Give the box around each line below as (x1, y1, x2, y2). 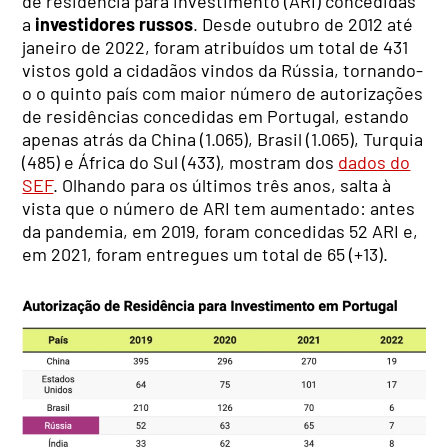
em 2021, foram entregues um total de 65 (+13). (22, 243, 389, 266)
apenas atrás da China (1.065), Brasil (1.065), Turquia (22, 128, 424, 151)
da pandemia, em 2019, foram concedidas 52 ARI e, (22, 220, 419, 243)
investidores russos (31, 13, 194, 36)
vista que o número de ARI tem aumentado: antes (22, 197, 416, 220)
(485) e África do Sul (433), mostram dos (22, 151, 339, 174)
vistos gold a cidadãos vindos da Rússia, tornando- (22, 59, 424, 82)
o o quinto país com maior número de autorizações (22, 82, 424, 105)
